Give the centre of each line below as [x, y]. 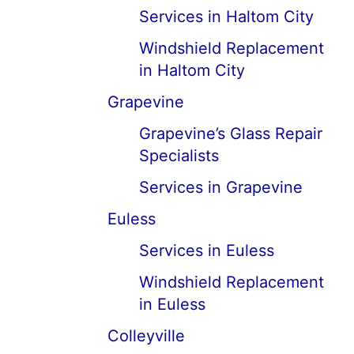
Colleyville [146, 336]
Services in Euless [207, 250]
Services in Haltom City [226, 17]
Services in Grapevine [221, 187]
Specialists [179, 156]
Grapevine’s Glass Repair [231, 134]
